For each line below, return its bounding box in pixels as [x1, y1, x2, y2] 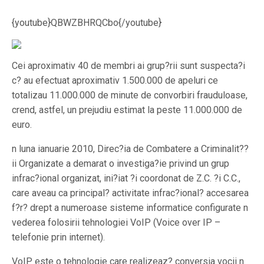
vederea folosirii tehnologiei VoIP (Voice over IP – [12, 217, 220, 228]
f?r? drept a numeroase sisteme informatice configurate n [12, 202, 248, 213]
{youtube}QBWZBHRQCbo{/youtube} [12, 17, 161, 28]
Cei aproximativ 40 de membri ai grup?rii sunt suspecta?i [12, 60, 245, 71]
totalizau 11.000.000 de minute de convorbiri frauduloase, [12, 90, 247, 101]
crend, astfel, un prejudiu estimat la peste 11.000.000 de [12, 104, 242, 115]
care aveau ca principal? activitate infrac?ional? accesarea [12, 187, 249, 199]
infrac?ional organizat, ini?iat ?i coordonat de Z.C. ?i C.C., [12, 173, 240, 184]
